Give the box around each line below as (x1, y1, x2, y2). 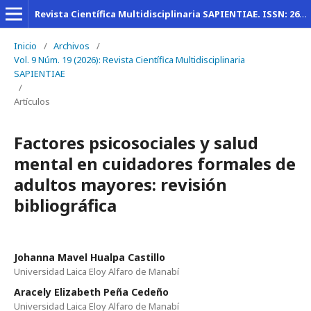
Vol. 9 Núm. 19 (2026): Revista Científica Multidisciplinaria (14, 53, 245, 66)
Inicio (14, 40, 37, 52)
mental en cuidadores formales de (14, 152, 296, 175)
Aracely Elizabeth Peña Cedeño (14, 285, 169, 299)
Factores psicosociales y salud (14, 131, 258, 154)
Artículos (14, 95, 50, 108)
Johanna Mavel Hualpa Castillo (14, 251, 165, 264)
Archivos (53, 40, 90, 52)
